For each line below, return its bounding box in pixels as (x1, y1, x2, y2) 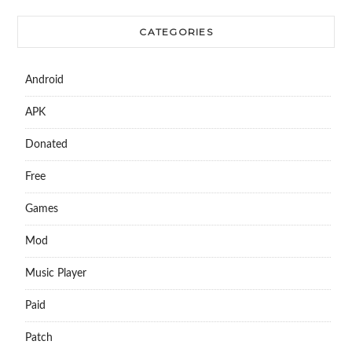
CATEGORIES (139, 26, 213, 38)
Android (24, 75, 64, 86)
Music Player (24, 268, 86, 280)
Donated (24, 139, 68, 151)
